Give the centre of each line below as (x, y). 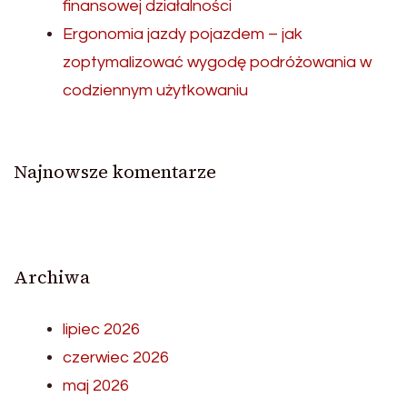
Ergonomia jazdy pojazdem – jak (183, 34)
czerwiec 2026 (116, 357)
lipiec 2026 (101, 329)
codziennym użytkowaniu (155, 90)
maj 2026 (96, 385)
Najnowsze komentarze (115, 171)
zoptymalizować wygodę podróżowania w (217, 62)
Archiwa (52, 277)
